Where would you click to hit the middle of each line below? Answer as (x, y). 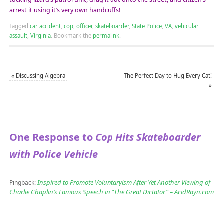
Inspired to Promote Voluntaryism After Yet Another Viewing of (123, 182)
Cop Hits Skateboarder (147, 137)
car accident (45, 26)
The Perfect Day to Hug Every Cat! (168, 76)
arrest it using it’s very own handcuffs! (65, 10)
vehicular (186, 26)
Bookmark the (72, 36)
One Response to (52, 137)
